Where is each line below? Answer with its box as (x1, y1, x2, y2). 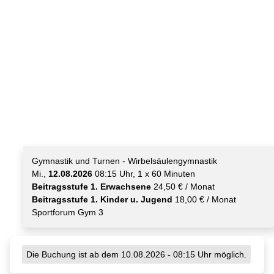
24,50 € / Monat (151, 181, 215, 191)
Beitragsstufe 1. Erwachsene (32, 181, 152, 191)
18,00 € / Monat (172, 194, 237, 204)
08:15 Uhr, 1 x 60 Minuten (92, 168, 196, 179)
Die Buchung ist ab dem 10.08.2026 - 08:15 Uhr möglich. (26, 249, 246, 259)
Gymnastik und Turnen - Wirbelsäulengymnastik (32, 155, 218, 166)
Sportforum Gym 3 (32, 207, 104, 217)
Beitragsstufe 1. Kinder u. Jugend (32, 194, 173, 204)
